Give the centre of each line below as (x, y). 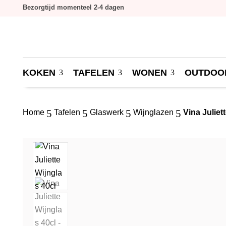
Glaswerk (106, 112)
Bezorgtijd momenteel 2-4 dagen (73, 7)
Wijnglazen (153, 112)
